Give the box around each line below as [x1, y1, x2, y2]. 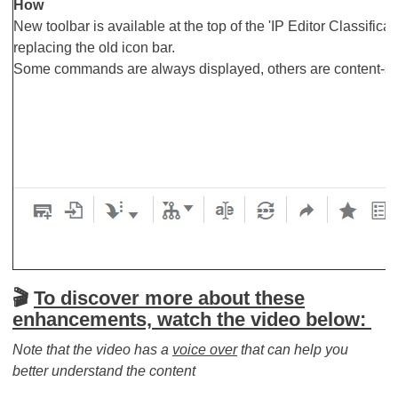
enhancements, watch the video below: [12, 308, 371, 330]
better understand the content [12, 363, 195, 378]
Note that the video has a [12, 342, 172, 357]
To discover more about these [34, 287, 305, 309]
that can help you [237, 342, 348, 357]
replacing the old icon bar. [13, 40, 175, 55]
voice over [172, 342, 237, 357]
